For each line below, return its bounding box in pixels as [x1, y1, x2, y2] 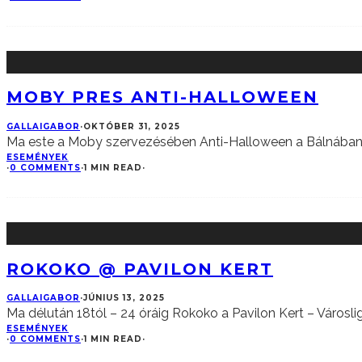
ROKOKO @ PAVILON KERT [6, 259, 273, 279]
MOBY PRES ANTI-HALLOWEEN [6, 87, 318, 107]
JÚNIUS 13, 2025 [83, 293, 165, 304]
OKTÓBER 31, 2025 [83, 120, 180, 132]
